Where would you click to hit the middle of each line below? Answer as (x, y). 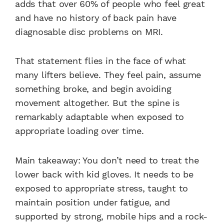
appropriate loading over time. (79, 131)
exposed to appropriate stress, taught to (101, 188)
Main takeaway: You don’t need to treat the (107, 160)
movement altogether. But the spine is (97, 103)
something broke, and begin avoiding (93, 89)
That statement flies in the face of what (100, 61)
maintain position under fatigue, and (92, 202)
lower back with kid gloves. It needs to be (104, 174)
